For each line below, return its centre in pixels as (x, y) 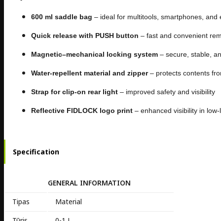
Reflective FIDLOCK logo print (82, 110)
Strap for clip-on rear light (74, 92)
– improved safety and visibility (166, 92)
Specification (36, 152)
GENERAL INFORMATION (89, 183)
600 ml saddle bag (62, 17)
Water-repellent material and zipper (90, 73)
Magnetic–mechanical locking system (94, 54)
